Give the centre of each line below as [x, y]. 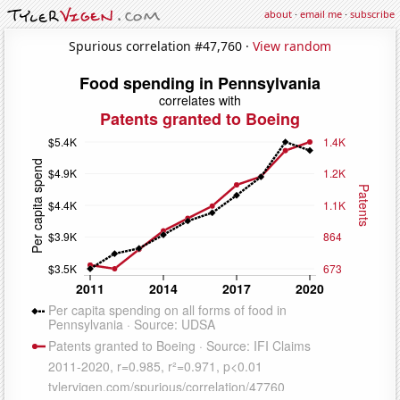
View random [292, 46]
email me [321, 14]
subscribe [372, 14]
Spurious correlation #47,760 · [161, 46]
